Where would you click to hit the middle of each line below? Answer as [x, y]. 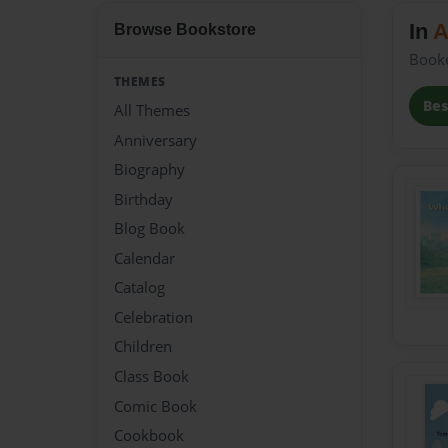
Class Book [151, 376]
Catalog [139, 287]
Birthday [143, 198]
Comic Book [155, 405]
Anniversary [155, 139]
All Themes [152, 110]
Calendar [144, 257]
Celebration [153, 316]
